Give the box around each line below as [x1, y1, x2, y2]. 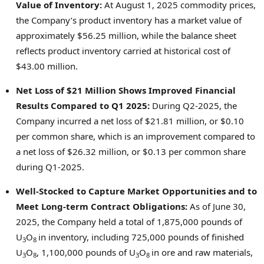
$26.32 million [67, 145, 127, 157]
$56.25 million [77, 29, 137, 41]
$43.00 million [16, 60, 75, 72]
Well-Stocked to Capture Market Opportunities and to [16, 184, 257, 197]
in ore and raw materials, [151, 246, 253, 258]
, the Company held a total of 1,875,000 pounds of [37, 215, 242, 227]
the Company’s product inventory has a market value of [16, 14, 242, 26]
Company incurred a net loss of [16, 114, 145, 127]
